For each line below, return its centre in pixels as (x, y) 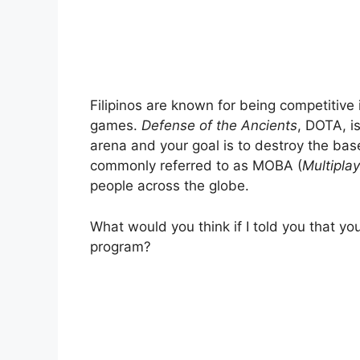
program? (121, 246)
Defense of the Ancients (219, 126)
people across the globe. (170, 186)
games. (116, 126)
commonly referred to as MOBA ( (196, 166)
